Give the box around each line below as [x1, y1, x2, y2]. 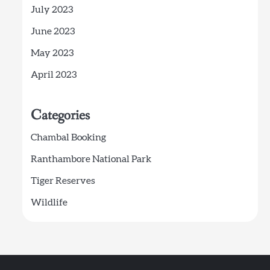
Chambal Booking [30, 133, 106, 142]
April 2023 [30, 70, 77, 80]
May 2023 [30, 48, 74, 58]
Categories [30, 106, 90, 125]
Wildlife [30, 198, 67, 207]
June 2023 [30, 27, 75, 36]
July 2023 [30, 5, 73, 14]
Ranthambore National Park [30, 154, 151, 164]
